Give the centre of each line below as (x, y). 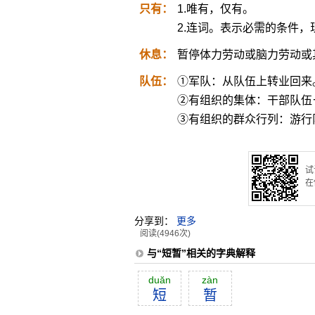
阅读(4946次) (165, 233)
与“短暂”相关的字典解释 (201, 253)
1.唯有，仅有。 (215, 9)
